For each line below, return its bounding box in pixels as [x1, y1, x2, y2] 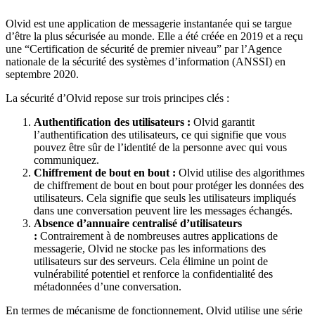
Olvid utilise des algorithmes [176, 166, 304, 179]
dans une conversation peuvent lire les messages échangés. [34, 204, 292, 217]
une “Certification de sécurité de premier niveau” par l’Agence [6, 42, 282, 55]
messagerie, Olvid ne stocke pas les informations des [34, 242, 266, 255]
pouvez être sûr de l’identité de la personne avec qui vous [34, 141, 287, 153]
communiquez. [34, 153, 99, 166]
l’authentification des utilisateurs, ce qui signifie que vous [34, 128, 286, 141]
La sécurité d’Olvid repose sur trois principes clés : [6, 91, 229, 104]
